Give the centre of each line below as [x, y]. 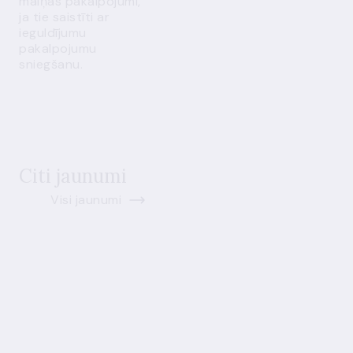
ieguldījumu [53, 33]
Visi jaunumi [86, 200]
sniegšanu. [51, 64]
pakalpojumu [58, 48]
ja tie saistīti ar [64, 17]
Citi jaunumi [73, 176]
